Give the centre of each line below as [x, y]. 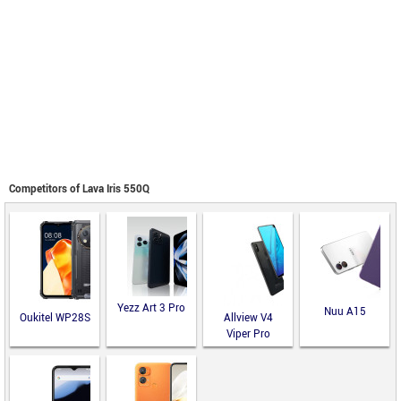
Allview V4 [248, 318]
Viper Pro [248, 334]
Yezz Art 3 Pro [151, 308]
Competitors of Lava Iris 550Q [79, 189]
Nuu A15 [345, 312]
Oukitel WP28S [55, 318]
